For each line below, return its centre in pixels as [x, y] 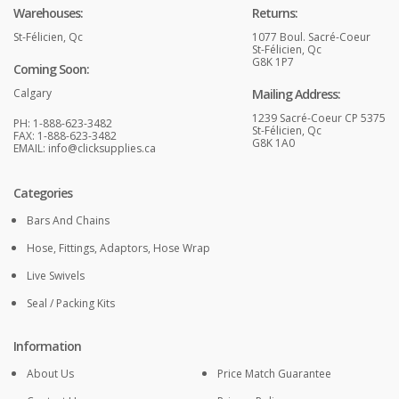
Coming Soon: [51, 69]
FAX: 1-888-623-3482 [65, 136]
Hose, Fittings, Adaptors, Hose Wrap [118, 248]
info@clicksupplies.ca [102, 149]
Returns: [274, 13]
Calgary [33, 94]
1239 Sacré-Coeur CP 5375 [318, 118]
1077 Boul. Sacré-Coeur [311, 37]
